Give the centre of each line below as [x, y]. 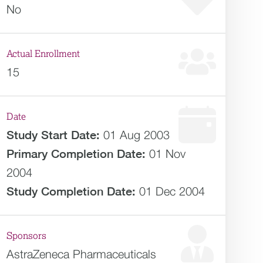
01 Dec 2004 [172, 191]
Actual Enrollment [43, 54]
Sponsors [27, 236]
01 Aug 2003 [137, 135]
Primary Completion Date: [76, 154]
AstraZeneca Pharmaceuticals [82, 254]
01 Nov [168, 154]
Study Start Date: [53, 135]
